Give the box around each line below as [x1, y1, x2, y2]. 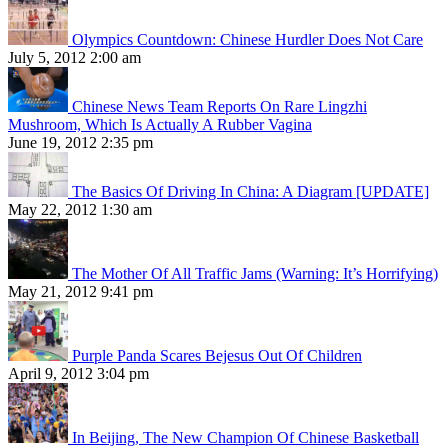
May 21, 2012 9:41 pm [8, 282, 153, 300]
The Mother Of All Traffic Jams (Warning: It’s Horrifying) [72, 264, 438, 282]
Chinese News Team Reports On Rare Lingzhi [72, 97, 367, 115]
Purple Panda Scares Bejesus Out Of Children [72, 346, 362, 364]
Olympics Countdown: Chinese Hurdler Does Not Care [72, 30, 423, 48]
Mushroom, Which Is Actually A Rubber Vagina [8, 115, 312, 133]
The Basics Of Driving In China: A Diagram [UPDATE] [72, 182, 429, 200]
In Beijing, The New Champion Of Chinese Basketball [72, 428, 419, 446]
